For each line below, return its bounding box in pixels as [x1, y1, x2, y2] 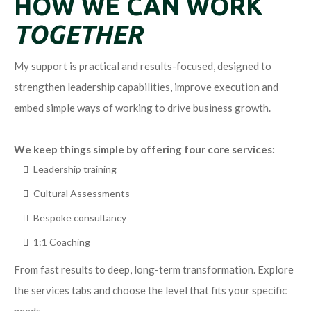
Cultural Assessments [33, 187, 130, 200]
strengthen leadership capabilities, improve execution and [14, 81, 278, 94]
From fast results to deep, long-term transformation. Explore [14, 263, 294, 276]
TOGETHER [14, 20, 143, 49]
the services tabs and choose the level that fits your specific [14, 284, 287, 297]
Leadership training [33, 163, 119, 176]
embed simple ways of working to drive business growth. [14, 101, 271, 115]
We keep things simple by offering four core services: [14, 143, 275, 156]
